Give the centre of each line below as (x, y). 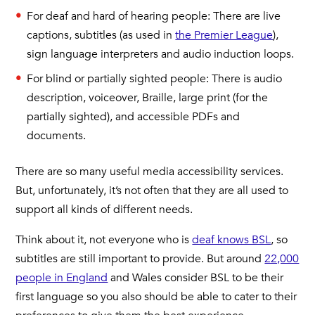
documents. (57, 136)
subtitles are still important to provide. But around (140, 259)
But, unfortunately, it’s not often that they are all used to (152, 191)
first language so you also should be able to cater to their (156, 297)
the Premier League (224, 36)
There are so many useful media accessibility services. (150, 172)
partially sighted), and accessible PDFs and (134, 117)
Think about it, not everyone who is (104, 240)
